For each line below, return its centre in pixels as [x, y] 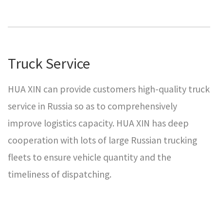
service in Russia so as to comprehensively [92, 106]
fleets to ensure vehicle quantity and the [90, 157]
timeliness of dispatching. [60, 174]
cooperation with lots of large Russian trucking [102, 140]
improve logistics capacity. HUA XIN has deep [98, 123]
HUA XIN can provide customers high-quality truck [109, 89]
